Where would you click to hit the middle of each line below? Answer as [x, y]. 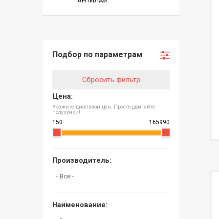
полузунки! [66, 112]
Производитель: [82, 160]
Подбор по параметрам [97, 55]
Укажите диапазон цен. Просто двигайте [104, 107]
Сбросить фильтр [111, 80]
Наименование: [80, 205]
